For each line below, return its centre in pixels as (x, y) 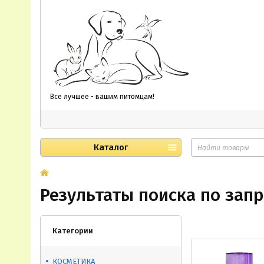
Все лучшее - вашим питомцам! (102, 96)
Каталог (111, 147)
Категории (73, 231)
